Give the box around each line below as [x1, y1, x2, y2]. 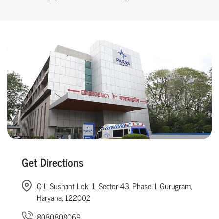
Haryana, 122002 [37, 191, 90, 204]
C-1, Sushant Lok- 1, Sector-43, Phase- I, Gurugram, [37, 179, 192, 192]
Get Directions [22, 153, 84, 171]
